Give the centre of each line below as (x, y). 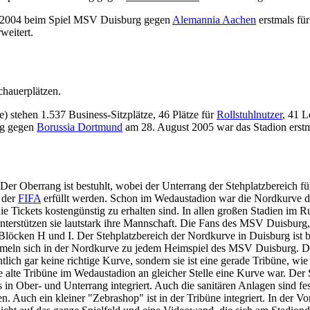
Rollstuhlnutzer (249, 115)
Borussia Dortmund (80, 127)
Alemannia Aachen (214, 20)
